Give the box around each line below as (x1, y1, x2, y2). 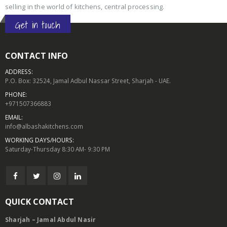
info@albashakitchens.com (5, 122, 83, 131)
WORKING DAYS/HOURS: (5, 136, 74, 144)
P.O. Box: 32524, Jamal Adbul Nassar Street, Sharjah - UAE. (5, 77, 171, 85)
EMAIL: (5, 113, 23, 122)
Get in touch (15, 17, 60, 33)
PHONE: (5, 90, 27, 99)
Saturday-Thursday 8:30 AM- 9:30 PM (5, 145, 110, 154)
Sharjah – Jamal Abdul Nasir (5, 215, 96, 224)
